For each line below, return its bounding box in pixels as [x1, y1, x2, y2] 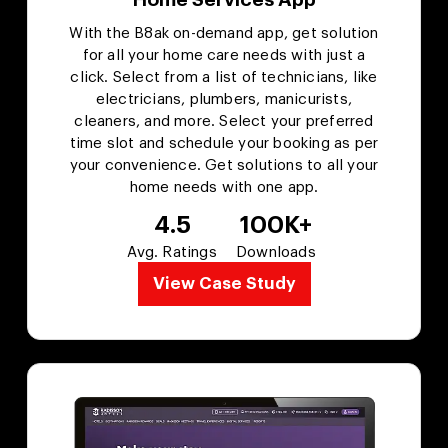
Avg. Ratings [127, 244, 217, 260]
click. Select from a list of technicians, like [70, 69, 378, 85]
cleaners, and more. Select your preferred [74, 113, 374, 129]
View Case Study [152, 274, 296, 292]
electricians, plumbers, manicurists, [95, 91, 353, 107]
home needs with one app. [129, 179, 319, 195]
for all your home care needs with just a [82, 47, 366, 63]
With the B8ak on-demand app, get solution [69, 25, 379, 41]
